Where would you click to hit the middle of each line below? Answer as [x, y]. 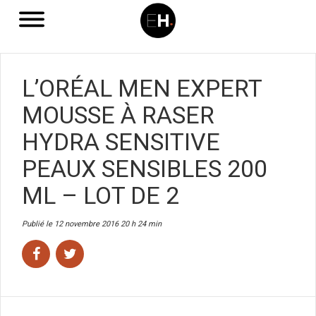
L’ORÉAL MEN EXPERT [142, 88]
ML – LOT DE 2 [101, 195]
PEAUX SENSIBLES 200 [145, 169]
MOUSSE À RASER [118, 115]
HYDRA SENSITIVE [121, 142]
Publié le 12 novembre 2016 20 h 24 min [92, 224]
